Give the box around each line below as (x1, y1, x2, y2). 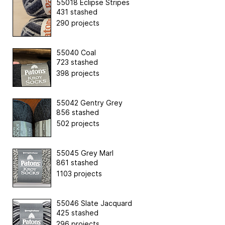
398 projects (56, 68, 99, 77)
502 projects (56, 119, 99, 128)
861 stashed (56, 158, 98, 167)
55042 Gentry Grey (56, 98, 123, 107)
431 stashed (56, 7, 97, 16)
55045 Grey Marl (56, 148, 114, 157)
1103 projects (56, 169, 102, 178)
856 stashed (56, 107, 99, 117)
